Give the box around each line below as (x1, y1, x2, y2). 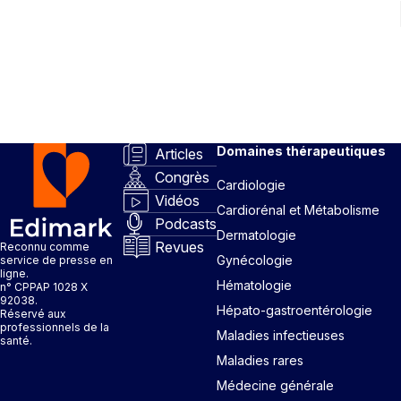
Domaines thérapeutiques (217, 142, 386, 158)
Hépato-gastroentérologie (217, 302, 372, 318)
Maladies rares (217, 352, 303, 368)
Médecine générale (217, 377, 334, 393)
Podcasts (155, 215, 217, 234)
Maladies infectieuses (217, 327, 345, 343)
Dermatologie (217, 226, 296, 243)
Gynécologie (217, 252, 293, 268)
